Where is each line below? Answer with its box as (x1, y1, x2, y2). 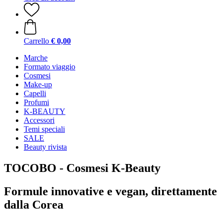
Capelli (24, 89, 46, 98)
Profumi (24, 98, 49, 107)
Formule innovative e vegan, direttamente (4, 184, 217, 198)
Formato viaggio (24, 62, 75, 71)
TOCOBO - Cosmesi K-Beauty (4, 161, 161, 174)
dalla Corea (4, 198, 63, 211)
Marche (24, 54, 48, 62)
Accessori (24, 116, 55, 124)
